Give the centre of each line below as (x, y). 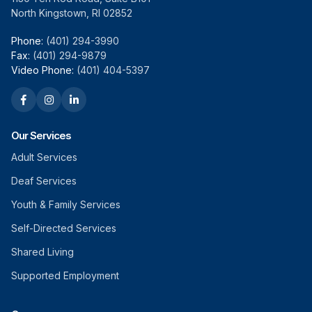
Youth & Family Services (66, 205)
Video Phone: (42, 70)
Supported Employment (65, 276)
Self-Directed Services (64, 228)
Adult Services (44, 157)
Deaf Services (44, 181)
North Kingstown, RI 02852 (72, 13)
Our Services (41, 136)
